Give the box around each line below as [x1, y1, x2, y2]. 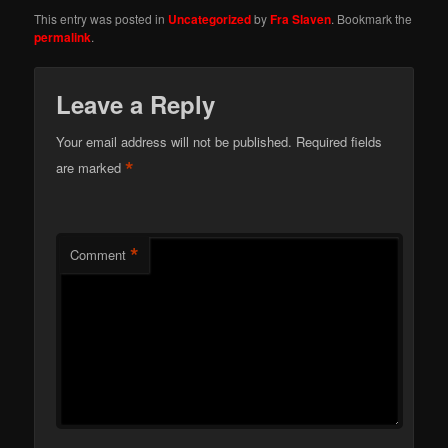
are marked [56, 157, 126, 177]
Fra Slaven [270, 9, 332, 28]
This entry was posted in [34, 9, 169, 27]
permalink [34, 27, 92, 46]
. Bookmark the [331, 9, 413, 27]
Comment [70, 244, 127, 264]
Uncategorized [168, 9, 252, 28]
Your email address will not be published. [56, 131, 293, 151]
